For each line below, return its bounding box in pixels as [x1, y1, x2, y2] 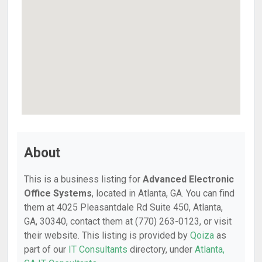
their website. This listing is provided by [24, 230, 190, 241]
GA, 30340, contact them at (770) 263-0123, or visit [24, 216, 232, 227]
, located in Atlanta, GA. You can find [92, 188, 235, 199]
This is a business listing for [24, 174, 143, 185]
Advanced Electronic [143, 174, 234, 185]
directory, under [127, 244, 195, 255]
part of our [24, 244, 68, 255]
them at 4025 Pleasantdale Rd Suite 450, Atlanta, [24, 202, 223, 213]
